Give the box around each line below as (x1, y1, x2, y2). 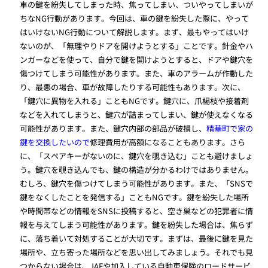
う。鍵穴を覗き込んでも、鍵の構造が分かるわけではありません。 (20, 163, 254, 175)
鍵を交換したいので (20, 136, 90, 148)
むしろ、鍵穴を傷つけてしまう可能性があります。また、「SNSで (20, 177, 254, 189)
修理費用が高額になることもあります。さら (90, 136, 246, 148)
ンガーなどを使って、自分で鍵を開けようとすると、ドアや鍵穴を (20, 53, 254, 65)
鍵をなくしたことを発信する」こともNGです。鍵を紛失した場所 (20, 191, 249, 203)
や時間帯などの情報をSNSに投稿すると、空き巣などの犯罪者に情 (20, 205, 254, 217)
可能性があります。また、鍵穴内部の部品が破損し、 (20, 122, 207, 134)
